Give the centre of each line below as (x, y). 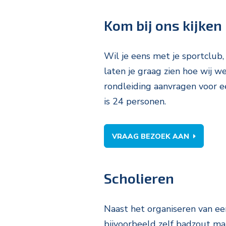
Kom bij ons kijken (163, 25)
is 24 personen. (136, 101)
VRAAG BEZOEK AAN (151, 136)
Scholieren (139, 178)
